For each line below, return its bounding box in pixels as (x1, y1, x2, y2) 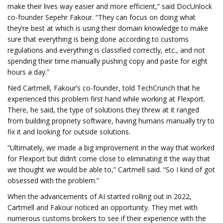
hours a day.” (7, 67, 49, 77)
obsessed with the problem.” (7, 176, 99, 185)
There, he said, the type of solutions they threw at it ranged (7, 105, 199, 114)
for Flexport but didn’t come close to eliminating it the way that (7, 154, 210, 163)
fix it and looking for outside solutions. (7, 127, 130, 136)
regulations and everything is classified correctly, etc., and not (7, 45, 205, 55)
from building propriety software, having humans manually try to (7, 116, 215, 125)
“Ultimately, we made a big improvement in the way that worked (7, 143, 215, 152)
